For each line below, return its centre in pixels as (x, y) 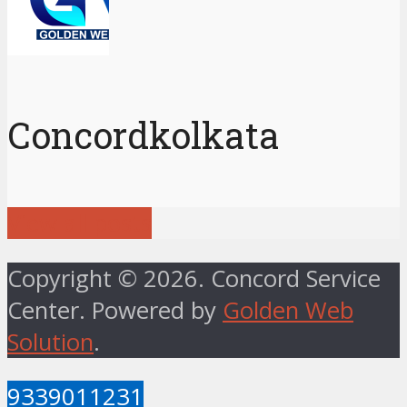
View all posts (79, 223)
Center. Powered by (115, 310)
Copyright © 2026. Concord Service (194, 278)
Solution (50, 342)
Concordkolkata (144, 135)
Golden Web (288, 310)
